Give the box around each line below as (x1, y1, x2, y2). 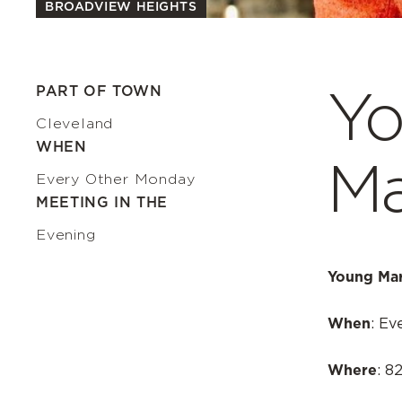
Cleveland (36, 116, 114, 131)
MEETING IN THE (36, 194, 168, 211)
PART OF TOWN (36, 83, 162, 100)
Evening (36, 227, 96, 242)
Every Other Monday (36, 171, 196, 187)
